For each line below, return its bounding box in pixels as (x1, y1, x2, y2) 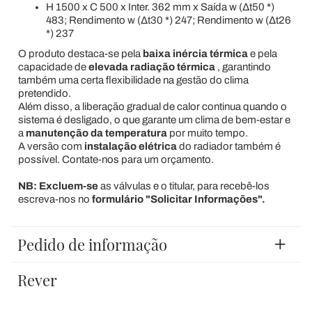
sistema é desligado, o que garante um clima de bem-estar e (17, 114, 290, 125)
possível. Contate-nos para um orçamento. (17, 153, 214, 165)
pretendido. (17, 87, 71, 99)
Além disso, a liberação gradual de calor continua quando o (17, 100, 287, 112)
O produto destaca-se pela (17, 47, 143, 59)
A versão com (17, 140, 84, 152)
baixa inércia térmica (142, 47, 248, 59)
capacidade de (17, 61, 88, 72)
